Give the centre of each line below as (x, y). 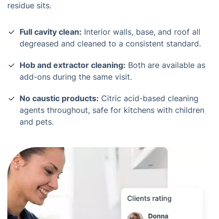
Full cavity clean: (51, 32)
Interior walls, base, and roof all (141, 32)
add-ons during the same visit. (76, 77)
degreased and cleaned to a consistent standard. (110, 44)
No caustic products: (59, 98)
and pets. (37, 122)
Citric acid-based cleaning (149, 98)
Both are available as (165, 65)
